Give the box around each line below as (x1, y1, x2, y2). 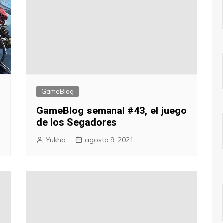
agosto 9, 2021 (85, 135, 134, 144)
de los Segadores (36, 116, 117, 128)
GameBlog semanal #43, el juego (36, 104, 187, 116)
